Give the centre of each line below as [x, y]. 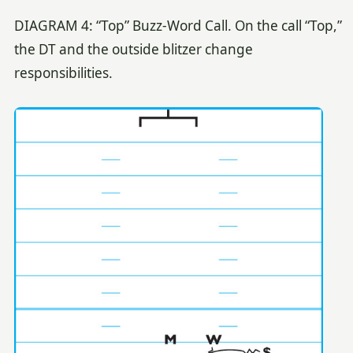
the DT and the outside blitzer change [133, 50]
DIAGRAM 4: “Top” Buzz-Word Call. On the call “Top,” [178, 26]
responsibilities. [63, 73]
